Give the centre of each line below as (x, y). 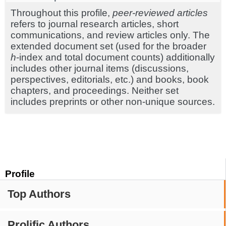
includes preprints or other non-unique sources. (113, 101)
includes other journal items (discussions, (100, 68)
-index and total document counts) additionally (116, 57)
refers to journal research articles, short (95, 24)
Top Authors (39, 194)
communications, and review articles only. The (110, 35)
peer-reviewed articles (160, 13)
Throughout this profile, (62, 13)
